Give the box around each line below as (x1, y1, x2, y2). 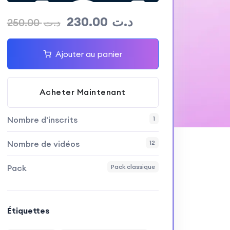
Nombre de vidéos (7, 138, 80, 149)
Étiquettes (7, 205, 50, 216)
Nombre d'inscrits (7, 114, 78, 125)
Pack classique (110, 162, 155, 170)
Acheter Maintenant (39, 87, 126, 98)
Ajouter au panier (55, 48, 122, 59)
